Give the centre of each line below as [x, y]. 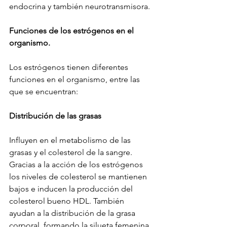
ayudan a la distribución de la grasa [73, 213]
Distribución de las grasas [55, 116]
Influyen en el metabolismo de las [71, 140]
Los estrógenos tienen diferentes [70, 67]
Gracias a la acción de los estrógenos [77, 165]
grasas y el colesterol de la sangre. [72, 153]
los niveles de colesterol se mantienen [79, 177]
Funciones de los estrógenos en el [72, 31]
